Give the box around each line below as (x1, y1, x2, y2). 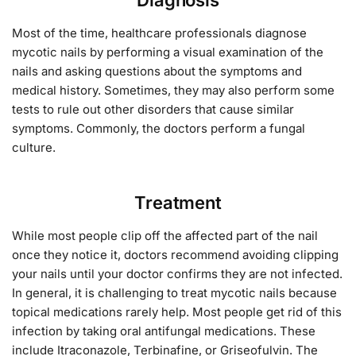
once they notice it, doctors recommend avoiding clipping (12, 247, 339, 263)
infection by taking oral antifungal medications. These (12, 323, 315, 339)
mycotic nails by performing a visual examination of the (12, 44, 323, 60)
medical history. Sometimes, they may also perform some (12, 82, 335, 98)
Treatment (134, 192, 222, 214)
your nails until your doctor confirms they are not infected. (12, 266, 342, 282)
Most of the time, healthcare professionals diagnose (12, 25, 307, 41)
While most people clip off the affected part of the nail (12, 228, 318, 244)
